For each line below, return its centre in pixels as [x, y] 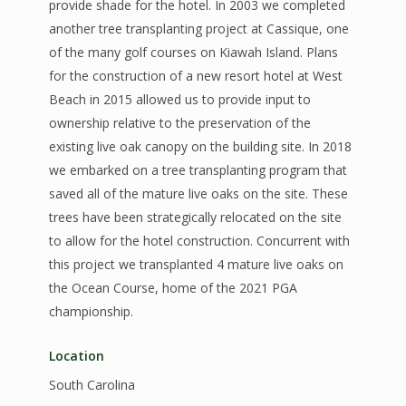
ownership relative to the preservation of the [179, 122]
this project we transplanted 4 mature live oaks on [196, 264]
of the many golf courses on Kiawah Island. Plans [193, 52]
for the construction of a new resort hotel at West [195, 75]
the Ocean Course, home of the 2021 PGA [173, 287]
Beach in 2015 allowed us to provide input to [179, 99]
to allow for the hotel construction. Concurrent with [199, 240]
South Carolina [92, 384]
